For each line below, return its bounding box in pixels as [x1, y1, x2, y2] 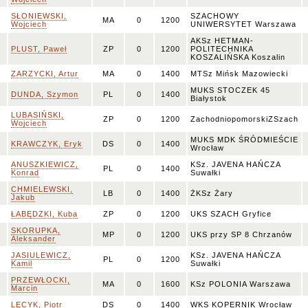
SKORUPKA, [11, 226, 60, 234]
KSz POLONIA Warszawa [190, 280, 291, 288]
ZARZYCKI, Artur [11, 69, 78, 78]
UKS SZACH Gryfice [190, 210, 272, 218]
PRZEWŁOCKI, [11, 276, 70, 284]
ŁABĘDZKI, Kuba [11, 210, 78, 218]
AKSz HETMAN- [190, 36, 254, 45]
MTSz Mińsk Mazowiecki [190, 69, 288, 78]
